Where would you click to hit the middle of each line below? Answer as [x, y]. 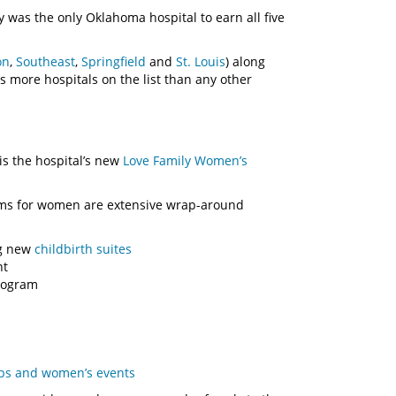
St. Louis [201, 61]
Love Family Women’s [185, 160]
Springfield [114, 61]
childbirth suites [83, 249]
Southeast [46, 61]
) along [245, 61]
